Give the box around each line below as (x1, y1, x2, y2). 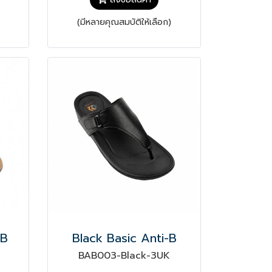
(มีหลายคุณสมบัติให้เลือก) (77, 16, 172, 29)
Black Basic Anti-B (72, 229, 177, 248)
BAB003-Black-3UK (78, 248, 171, 263)
